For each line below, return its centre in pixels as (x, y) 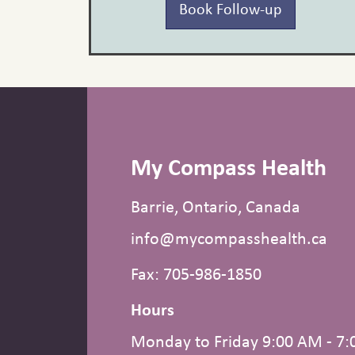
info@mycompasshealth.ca (229, 238)
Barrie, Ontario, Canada (216, 206)
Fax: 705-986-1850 (196, 274)
